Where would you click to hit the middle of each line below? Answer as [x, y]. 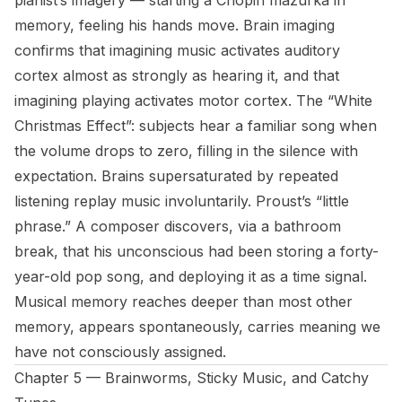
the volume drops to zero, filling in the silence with [186, 151]
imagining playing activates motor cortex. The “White [193, 100]
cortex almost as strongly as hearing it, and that [177, 75]
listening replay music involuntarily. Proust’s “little [182, 201]
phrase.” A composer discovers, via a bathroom [178, 226]
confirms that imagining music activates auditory [177, 50]
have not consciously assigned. [120, 352]
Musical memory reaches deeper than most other [184, 301]
